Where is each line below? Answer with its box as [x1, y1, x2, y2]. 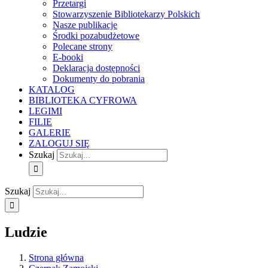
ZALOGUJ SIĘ [29, 138, 90, 148]
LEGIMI [29, 106, 62, 116]
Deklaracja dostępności [53, 63, 140, 73]
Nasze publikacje [53, 20, 117, 30]
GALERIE [29, 127, 71, 138]
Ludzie [5, 224, 47, 240]
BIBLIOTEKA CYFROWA [29, 95, 137, 105]
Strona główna [29, 252, 84, 263]
